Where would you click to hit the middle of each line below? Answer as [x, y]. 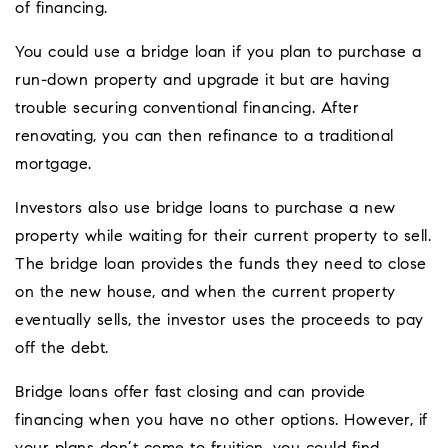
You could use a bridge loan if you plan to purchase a [218, 52]
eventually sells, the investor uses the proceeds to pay [219, 320]
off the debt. [62, 348]
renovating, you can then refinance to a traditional [204, 136]
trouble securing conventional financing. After [187, 108]
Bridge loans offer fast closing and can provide [190, 392]
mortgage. [53, 164]
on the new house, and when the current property [205, 292]
